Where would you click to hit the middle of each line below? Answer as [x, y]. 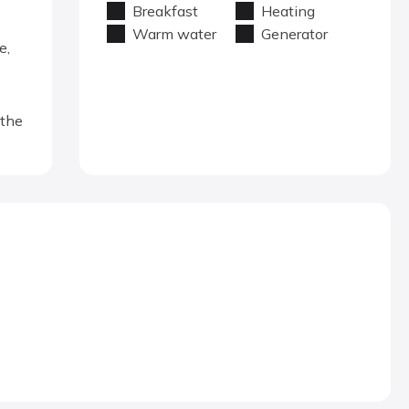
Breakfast [166, 11]
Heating [288, 11]
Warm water [175, 34]
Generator [294, 34]
